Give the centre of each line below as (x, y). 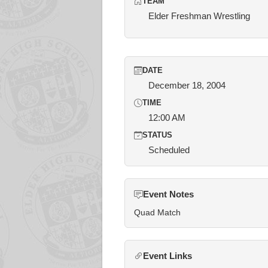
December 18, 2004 (187, 85)
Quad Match (157, 212)
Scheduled (169, 150)
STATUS (157, 135)
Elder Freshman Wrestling (199, 16)
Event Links (167, 256)
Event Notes (168, 194)
